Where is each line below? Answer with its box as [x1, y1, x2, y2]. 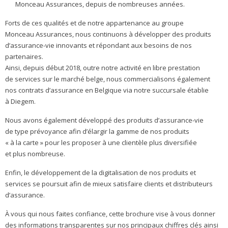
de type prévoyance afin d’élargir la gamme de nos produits [5, 127, 189, 136]
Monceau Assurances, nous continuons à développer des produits [5, 30, 211, 39]
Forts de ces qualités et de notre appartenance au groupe [5, 18, 184, 27]
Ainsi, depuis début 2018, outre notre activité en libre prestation [5, 63, 200, 72]
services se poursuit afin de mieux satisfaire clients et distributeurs [5, 179, 213, 188]
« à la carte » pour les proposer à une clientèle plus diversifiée [5, 138, 197, 147]
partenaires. [5, 52, 43, 61]
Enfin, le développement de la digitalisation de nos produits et [5, 168, 196, 177]
